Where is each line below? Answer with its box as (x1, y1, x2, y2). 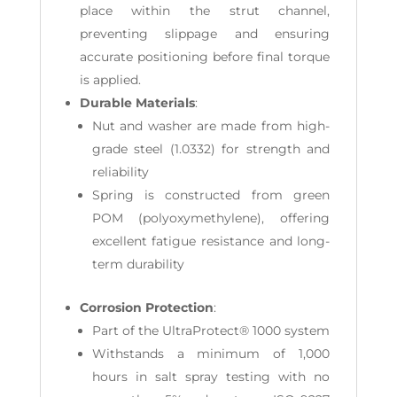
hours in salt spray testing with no (91, 369, 331, 385)
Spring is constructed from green (91, 187, 331, 204)
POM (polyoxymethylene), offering (91, 210, 331, 227)
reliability (91, 164, 149, 181)
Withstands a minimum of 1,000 (91, 346, 331, 362)
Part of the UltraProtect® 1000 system (91, 323, 330, 339)
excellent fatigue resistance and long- (91, 233, 331, 250)
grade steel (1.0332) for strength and (91, 141, 331, 158)
